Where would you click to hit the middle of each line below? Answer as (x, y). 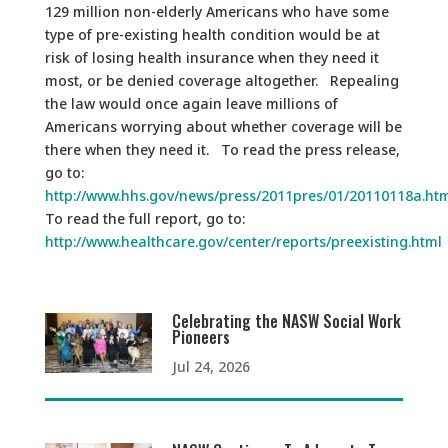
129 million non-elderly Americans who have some (216, 11)
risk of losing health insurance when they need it (211, 57)
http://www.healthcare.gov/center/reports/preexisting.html (243, 241)
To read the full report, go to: (144, 218)
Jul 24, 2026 (211, 366)
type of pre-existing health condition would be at (212, 34)
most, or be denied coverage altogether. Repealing (221, 80)
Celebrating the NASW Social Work (287, 321)
